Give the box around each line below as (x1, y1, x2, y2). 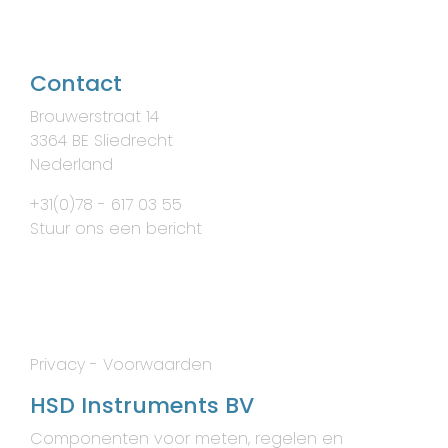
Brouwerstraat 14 (30, 105, 159, 128)
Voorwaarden (103, 353, 212, 376)
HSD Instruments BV (30, 390, 254, 421)
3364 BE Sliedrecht (30, 129, 173, 152)
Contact (30, 68, 122, 99)
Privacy (30, 353, 85, 376)
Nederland (30, 153, 113, 176)
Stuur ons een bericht (30, 217, 202, 240)
